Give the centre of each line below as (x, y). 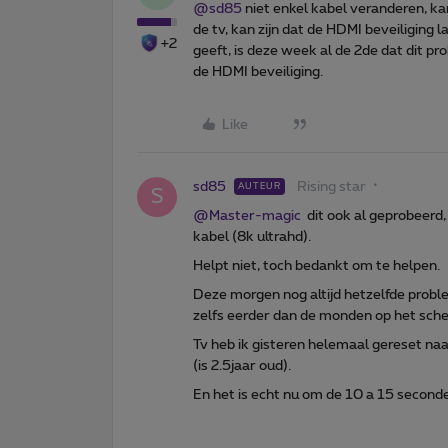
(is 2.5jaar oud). (242, 365)
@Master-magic (247, 215)
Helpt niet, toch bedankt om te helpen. (316, 265)
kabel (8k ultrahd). (252, 236)
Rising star (331, 186)
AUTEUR (259, 186)
